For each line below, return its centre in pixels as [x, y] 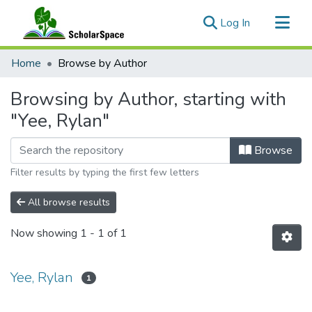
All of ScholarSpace [58, 79]
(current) [270, 22]
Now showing [45, 234]
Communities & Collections [75, 57]
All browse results [68, 202]
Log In [235, 23]
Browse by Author [102, 63]
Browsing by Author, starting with [148, 99]
